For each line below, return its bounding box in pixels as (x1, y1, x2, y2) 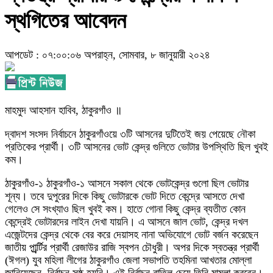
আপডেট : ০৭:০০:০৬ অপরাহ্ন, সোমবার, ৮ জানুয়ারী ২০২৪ (5, 48, 210, 61)
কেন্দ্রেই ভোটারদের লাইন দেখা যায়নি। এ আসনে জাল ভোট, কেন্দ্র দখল (5, 215, 248, 228)
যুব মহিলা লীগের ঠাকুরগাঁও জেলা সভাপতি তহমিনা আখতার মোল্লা (29, 253, 252, 266)
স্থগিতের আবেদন (5, 9, 126, 34)
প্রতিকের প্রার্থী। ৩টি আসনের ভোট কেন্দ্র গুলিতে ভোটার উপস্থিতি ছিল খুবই (5, 140, 268, 153)
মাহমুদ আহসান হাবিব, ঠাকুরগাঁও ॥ (5, 104, 122, 116)
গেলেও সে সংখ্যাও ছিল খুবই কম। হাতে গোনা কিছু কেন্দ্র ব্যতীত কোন (5, 202, 246, 215)
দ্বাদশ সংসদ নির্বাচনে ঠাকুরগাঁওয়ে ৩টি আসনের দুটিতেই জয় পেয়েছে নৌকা (5, 127, 255, 140)
